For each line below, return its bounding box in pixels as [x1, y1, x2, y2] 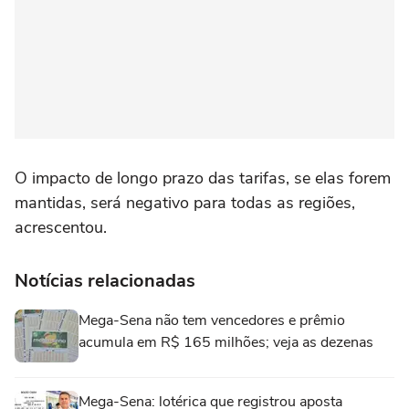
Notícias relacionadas [15, 268, 195, 293]
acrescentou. [15, 216, 107, 238]
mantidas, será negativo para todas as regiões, [15, 192, 355, 214]
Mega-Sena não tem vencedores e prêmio [79, 310, 345, 330]
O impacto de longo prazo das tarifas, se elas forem [15, 167, 391, 189]
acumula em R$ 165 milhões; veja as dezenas [79, 332, 373, 352]
